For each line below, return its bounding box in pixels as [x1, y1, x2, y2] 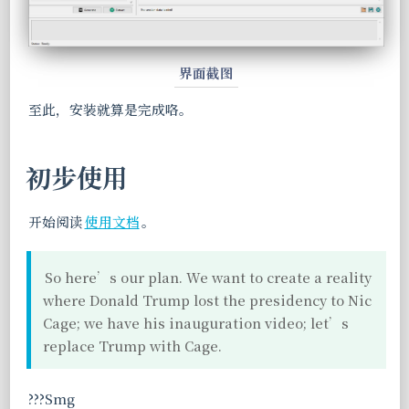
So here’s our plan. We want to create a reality [45, 267, 372, 287]
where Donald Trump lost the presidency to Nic [42, 289, 372, 309]
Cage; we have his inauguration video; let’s [42, 312, 349, 332]
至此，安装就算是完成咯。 [27, 99, 193, 119]
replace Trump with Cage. [42, 335, 222, 355]
